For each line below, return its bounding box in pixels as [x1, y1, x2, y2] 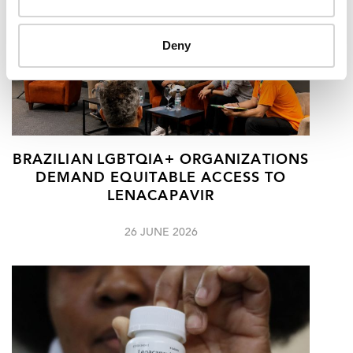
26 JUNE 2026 [124, 228, 198, 240]
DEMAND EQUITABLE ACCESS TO [35, 172, 287, 186]
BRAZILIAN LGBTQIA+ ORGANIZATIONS [12, 154, 310, 168]
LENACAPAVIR [106, 190, 215, 204]
